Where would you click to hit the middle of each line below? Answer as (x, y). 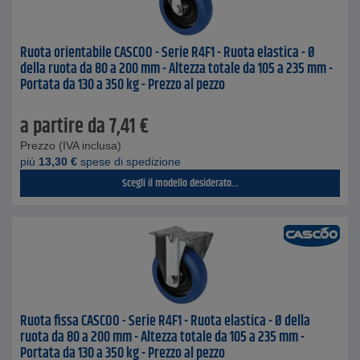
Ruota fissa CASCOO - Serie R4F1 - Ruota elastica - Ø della (165, 321)
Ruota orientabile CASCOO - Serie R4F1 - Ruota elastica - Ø (168, 53)
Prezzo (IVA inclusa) (71, 145)
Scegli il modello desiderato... (180, 183)
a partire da (63, 127)
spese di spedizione (129, 162)
